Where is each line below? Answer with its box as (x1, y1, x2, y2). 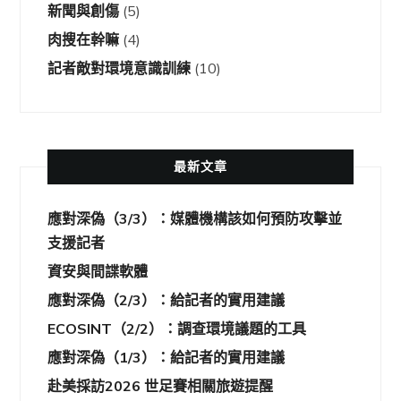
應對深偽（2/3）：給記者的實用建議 (47, 290, 286, 309)
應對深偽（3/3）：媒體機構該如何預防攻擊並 (47, 209, 343, 227)
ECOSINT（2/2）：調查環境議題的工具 (47, 319, 307, 337)
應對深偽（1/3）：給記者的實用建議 (47, 347, 286, 366)
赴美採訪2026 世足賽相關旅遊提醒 (47, 376, 274, 395)
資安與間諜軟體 (47, 261, 149, 280)
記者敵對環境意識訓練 (47, 58, 192, 77)
